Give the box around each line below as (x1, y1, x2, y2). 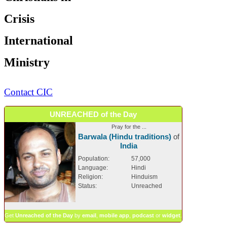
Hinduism (131, 173, 158, 180)
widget (162, 212, 180, 218)
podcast (132, 212, 154, 218)
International (4, 33, 73, 47)
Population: (78, 155, 109, 162)
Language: (78, 164, 108, 171)
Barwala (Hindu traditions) (78, 132, 171, 141)
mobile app (99, 212, 129, 218)
